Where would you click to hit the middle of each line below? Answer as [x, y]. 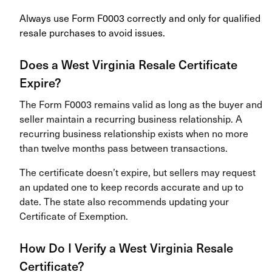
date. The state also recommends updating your [124, 201]
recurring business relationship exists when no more [134, 133]
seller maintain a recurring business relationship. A [131, 119]
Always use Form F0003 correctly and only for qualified [140, 18]
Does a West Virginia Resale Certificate [128, 65]
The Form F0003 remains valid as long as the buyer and [141, 104]
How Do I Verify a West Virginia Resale [126, 248]
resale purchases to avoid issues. [92, 32]
